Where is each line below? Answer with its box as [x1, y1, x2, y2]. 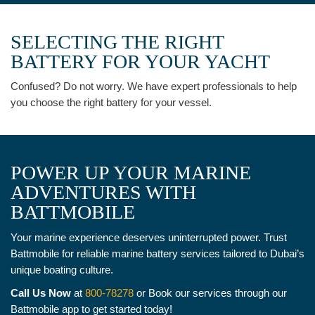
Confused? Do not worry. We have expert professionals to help [11, 80, 297, 93]
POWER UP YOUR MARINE [11, 162, 251, 184]
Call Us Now [11, 286, 71, 299]
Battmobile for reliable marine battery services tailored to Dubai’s [11, 247, 304, 259]
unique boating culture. [11, 263, 113, 276]
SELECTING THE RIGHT [11, 30, 224, 53]
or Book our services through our [134, 286, 287, 299]
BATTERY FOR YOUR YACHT [11, 50, 270, 72]
